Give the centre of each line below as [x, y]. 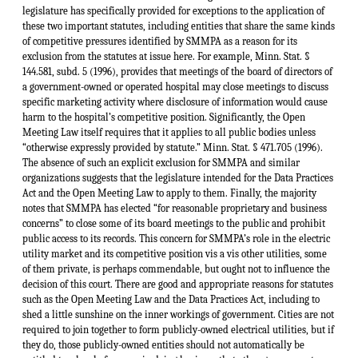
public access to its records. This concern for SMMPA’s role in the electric [176, 238]
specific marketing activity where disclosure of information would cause [175, 101]
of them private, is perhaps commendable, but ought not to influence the [176, 268]
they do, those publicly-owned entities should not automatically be [163, 344]
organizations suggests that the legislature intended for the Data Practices [178, 177]
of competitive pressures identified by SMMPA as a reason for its [160, 41]
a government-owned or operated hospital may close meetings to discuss [175, 86]
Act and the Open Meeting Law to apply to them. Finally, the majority [169, 193]
